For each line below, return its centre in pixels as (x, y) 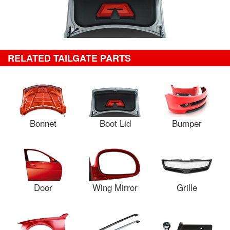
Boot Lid (115, 123)
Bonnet (43, 123)
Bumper (187, 123)
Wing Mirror (115, 187)
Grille (187, 187)
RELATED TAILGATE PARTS (69, 58)
